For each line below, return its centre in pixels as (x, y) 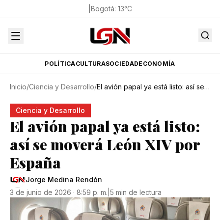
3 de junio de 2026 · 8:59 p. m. (59, 192)
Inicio (18, 87)
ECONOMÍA (157, 64)
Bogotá (102, 9)
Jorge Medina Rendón (64, 179)
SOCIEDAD (122, 64)
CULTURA (90, 64)
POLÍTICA (60, 64)
